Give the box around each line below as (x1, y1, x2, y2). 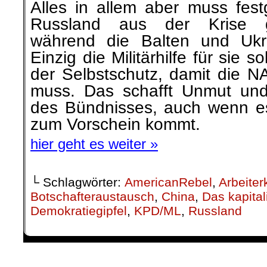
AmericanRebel (125, 175, 212, 189)
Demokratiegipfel (30, 204, 127, 218)
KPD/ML (134, 204, 181, 218)
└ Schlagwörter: (30, 175, 125, 189)
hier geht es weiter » (30, 136, 158, 152)
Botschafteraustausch (30, 190, 154, 203)
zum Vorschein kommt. (30, 115, 205, 133)
